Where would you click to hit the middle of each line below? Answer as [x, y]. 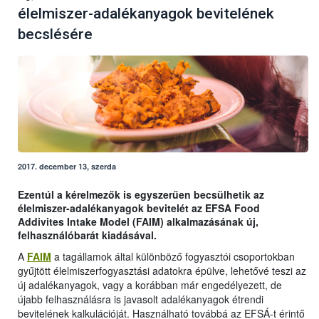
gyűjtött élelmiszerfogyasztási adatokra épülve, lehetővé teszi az [162, 271]
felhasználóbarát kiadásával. [87, 235]
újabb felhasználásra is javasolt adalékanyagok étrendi [141, 299]
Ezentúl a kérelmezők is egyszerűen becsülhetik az [141, 195]
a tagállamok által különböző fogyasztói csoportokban [173, 257]
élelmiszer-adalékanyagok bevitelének [146, 14]
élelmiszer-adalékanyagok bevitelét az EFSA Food [139, 208]
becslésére [55, 35]
